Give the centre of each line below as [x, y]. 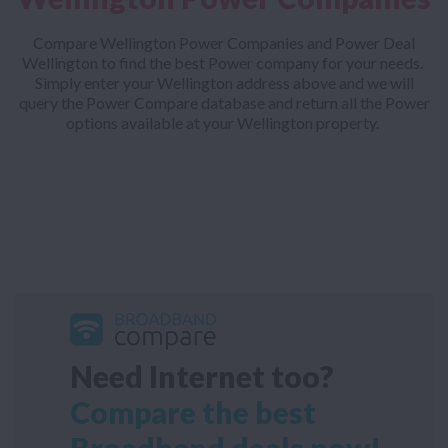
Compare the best [193, 411]
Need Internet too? [201, 375]
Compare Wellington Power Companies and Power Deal [224, 43]
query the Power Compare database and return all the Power [224, 103]
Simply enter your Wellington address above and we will [224, 83]
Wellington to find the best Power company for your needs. [224, 63]
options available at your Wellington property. [224, 123]
